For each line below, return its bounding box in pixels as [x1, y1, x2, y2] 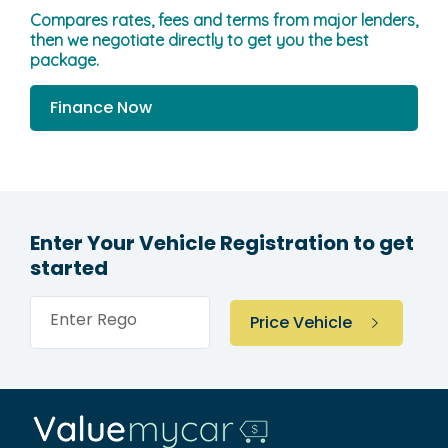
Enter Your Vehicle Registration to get [30, 229, 414, 258]
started [30, 254, 108, 283]
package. [30, 50, 99, 71]
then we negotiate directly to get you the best [30, 30, 369, 51]
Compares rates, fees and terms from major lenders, [30, 10, 418, 31]
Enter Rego [50, 308, 137, 332]
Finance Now [50, 96, 152, 120]
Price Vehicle [250, 310, 352, 334]
